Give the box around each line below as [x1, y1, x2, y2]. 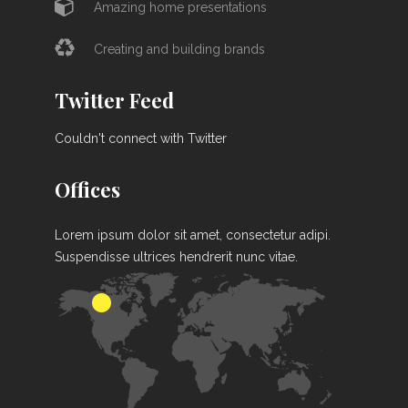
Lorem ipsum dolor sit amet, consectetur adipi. [55, 228, 331, 243]
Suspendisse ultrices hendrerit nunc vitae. [55, 250, 298, 265]
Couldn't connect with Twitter [55, 131, 227, 147]
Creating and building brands [94, 42, 265, 57]
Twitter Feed [55, 87, 174, 115]
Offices [55, 176, 120, 204]
